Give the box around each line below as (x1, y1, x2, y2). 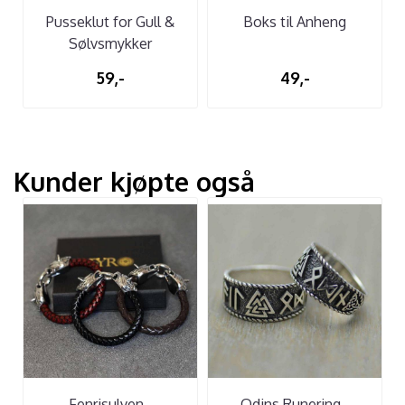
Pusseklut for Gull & (46, 13, 174, 32)
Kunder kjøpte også (14, 165, 255, 199)
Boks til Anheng (243, 13, 346, 32)
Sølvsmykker (69, 34, 152, 53)
